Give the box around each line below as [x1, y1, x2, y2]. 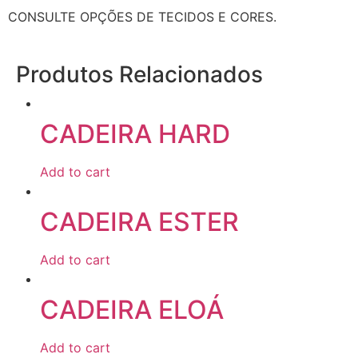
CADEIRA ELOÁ [40, 294, 224, 325]
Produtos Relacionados [16, 61, 263, 88]
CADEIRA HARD [40, 118, 230, 149]
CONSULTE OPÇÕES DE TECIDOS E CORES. [8, 9, 276, 25]
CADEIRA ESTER [40, 206, 239, 237]
